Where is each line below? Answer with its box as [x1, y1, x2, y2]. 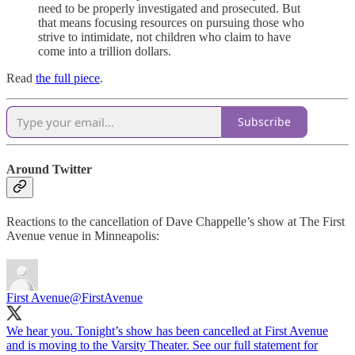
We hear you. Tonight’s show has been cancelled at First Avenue [6, 324, 328, 338]
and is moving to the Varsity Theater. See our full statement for [6, 338, 318, 353]
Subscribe [238, 114, 291, 130]
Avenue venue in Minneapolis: [6, 229, 159, 243]
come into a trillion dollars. [38, 44, 171, 58]
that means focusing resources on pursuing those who [38, 15, 304, 29]
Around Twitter [6, 162, 92, 177]
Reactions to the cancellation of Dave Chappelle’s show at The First [6, 215, 345, 229]
